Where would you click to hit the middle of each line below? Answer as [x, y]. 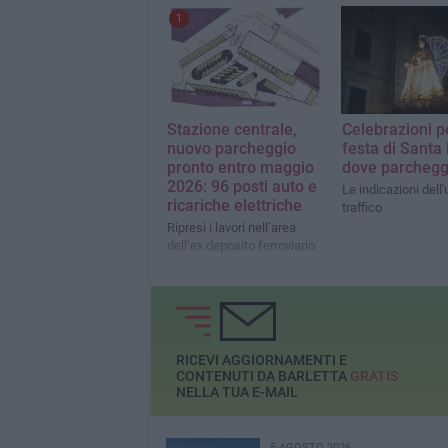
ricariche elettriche [234, 206]
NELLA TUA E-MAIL [236, 392]
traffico [361, 208]
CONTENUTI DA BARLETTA [262, 376]
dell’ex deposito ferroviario [240, 246]
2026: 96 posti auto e [241, 187]
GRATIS [373, 376]
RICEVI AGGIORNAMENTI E [261, 360]
